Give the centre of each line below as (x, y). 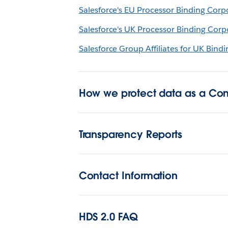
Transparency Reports (131, 134)
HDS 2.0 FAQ (108, 217)
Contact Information (128, 176)
